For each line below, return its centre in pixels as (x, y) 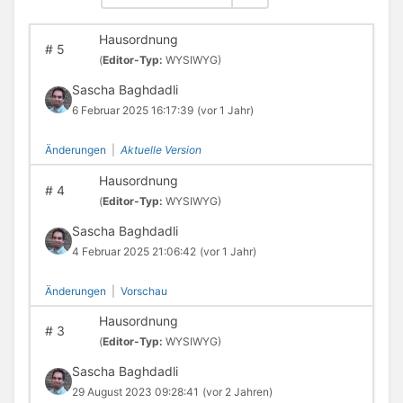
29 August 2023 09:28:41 (135, 392)
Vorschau (143, 291)
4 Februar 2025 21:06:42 (134, 251)
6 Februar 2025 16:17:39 (132, 111)
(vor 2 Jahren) (237, 392)
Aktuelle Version (161, 150)
